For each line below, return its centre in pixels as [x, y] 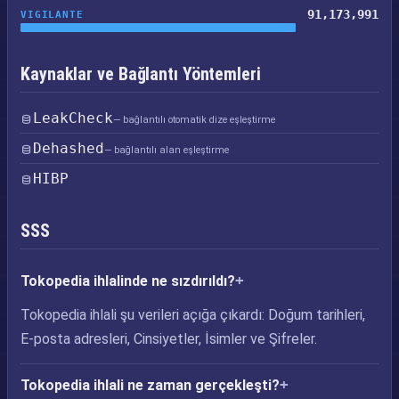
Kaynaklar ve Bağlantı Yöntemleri [141, 74]
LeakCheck [73, 118]
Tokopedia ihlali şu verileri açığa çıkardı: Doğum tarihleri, [193, 315]
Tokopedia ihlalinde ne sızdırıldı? [128, 281]
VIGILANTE [52, 14]
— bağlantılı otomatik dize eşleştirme [194, 120]
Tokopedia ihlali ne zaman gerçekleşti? [150, 385]
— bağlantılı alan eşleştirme [167, 150]
